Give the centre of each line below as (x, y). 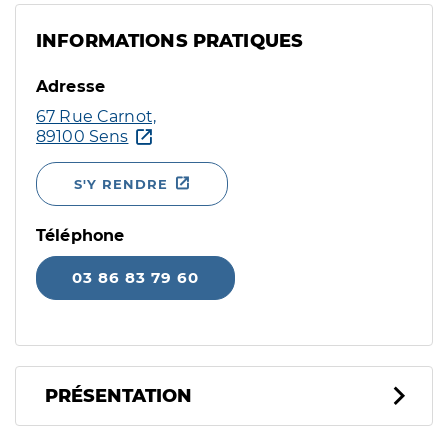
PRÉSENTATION (118, 396)
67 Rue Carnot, (96, 116)
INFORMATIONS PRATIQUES (170, 41)
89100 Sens (82, 136)
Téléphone (80, 235)
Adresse (71, 86)
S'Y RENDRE (121, 184)
